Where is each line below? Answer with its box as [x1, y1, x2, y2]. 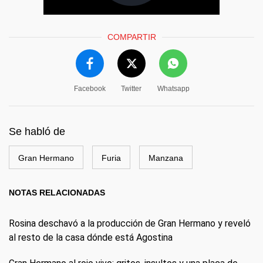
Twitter [121, 85, 141, 93]
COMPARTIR [107, 32, 156, 42]
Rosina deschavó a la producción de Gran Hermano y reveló [9, 218, 251, 229]
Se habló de [9, 126, 65, 137]
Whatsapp [157, 85, 190, 93]
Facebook [73, 85, 106, 93]
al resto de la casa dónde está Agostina [9, 232, 173, 243]
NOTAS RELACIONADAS [9, 188, 105, 197]
